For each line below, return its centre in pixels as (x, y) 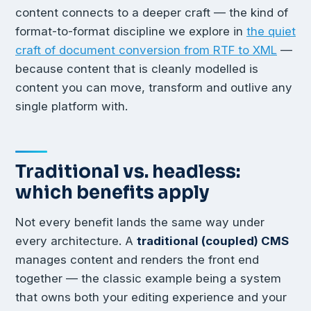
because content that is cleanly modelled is (137, 69)
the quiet (271, 32)
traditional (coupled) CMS (213, 241)
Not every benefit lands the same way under (140, 222)
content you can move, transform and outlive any (154, 88)
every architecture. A (76, 241)
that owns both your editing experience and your (151, 297)
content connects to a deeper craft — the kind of (152, 13)
